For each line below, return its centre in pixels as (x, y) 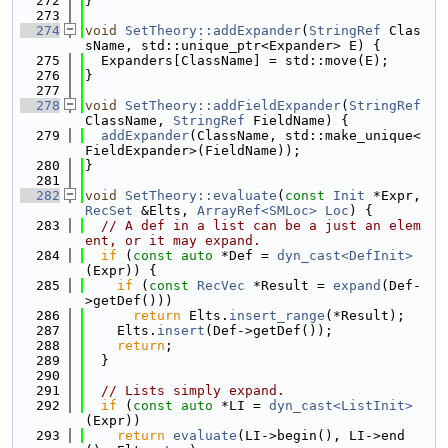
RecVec (221, 285)
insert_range (277, 315)
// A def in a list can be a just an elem (261, 225)
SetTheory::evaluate (201, 195)
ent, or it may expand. (173, 240)
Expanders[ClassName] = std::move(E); (237, 60)
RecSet (109, 210)
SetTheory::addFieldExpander (233, 105)
